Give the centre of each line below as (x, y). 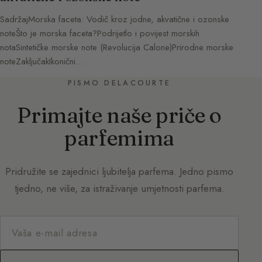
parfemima (119, 138)
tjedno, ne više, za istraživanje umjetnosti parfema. (119, 189)
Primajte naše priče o (119, 115)
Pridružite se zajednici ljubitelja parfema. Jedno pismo (119, 172)
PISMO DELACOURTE (119, 83)
